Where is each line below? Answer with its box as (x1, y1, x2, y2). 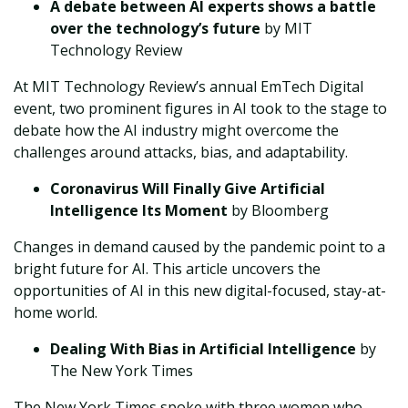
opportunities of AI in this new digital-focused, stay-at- (14, 280, 386, 301)
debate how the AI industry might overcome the (14, 120, 339, 141)
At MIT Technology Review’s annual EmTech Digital (14, 76, 363, 97)
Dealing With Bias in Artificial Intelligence (50, 339, 356, 360)
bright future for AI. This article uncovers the (14, 259, 321, 280)
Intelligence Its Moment (50, 200, 228, 221)
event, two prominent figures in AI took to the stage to (14, 98, 387, 119)
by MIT (260, 18, 312, 39)
